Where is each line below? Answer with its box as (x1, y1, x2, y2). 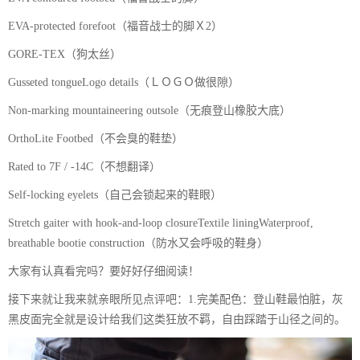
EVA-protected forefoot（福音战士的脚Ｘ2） (8, 20, 223, 33)
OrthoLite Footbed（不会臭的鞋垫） (8, 133, 183, 145)
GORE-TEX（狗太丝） (8, 48, 121, 61)
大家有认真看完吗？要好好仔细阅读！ (8, 265, 199, 278)
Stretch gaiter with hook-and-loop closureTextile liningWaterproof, (8, 217, 313, 230)
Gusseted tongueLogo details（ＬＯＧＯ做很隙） (8, 76, 239, 89)
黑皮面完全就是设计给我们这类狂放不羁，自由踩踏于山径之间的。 (8, 313, 346, 326)
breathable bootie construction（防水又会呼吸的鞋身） (8, 237, 268, 250)
